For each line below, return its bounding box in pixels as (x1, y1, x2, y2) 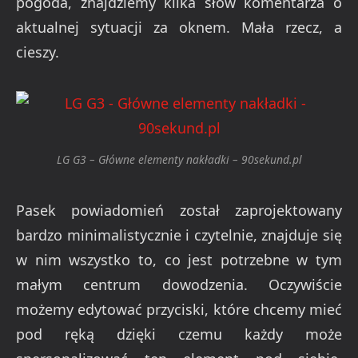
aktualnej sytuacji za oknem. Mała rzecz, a (16, 17, 342, 37)
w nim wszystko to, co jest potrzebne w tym (16, 249, 342, 269)
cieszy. (16, 42, 59, 62)
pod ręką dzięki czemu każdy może (16, 324, 342, 344)
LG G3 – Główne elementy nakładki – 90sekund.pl (56, 152, 302, 168)
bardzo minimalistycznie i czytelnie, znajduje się (16, 225, 342, 245)
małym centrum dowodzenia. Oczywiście (16, 274, 342, 294)
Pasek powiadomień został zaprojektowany (16, 200, 342, 220)
